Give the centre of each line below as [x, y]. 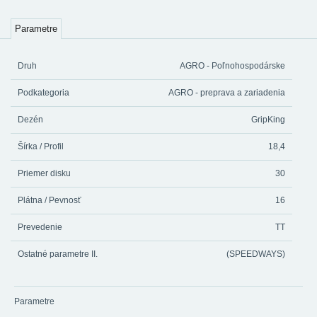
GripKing [268, 120]
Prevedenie [40, 227]
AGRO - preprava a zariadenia [227, 93]
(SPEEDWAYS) [256, 254]
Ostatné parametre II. [58, 254]
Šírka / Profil [41, 146]
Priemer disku [44, 173]
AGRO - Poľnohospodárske [232, 66]
